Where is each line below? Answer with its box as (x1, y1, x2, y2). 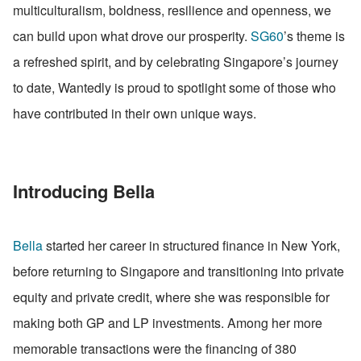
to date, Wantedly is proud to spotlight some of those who (13, 77, 336, 97)
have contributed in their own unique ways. (13, 103, 256, 122)
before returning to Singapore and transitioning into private (13, 261, 344, 280)
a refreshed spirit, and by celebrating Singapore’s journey (13, 52, 338, 71)
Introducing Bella (13, 177, 155, 204)
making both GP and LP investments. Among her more (13, 313, 322, 332)
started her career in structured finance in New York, (43, 235, 340, 255)
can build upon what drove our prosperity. (13, 26, 251, 45)
